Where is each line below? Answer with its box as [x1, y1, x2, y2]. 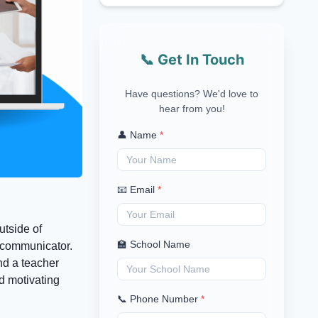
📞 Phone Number [117, 293, 198, 305]
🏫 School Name [117, 238, 190, 250]
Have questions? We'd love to [125, 88, 258, 99]
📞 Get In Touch [139, 51, 244, 68]
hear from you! [158, 103, 225, 114]
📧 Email [117, 184, 155, 195]
